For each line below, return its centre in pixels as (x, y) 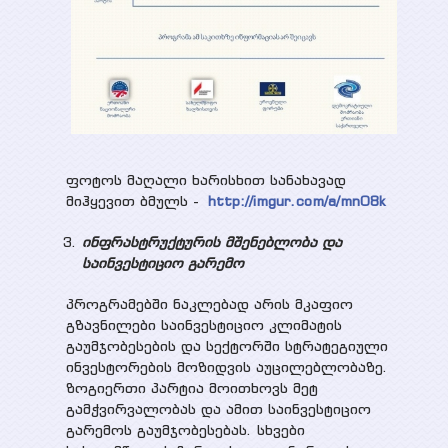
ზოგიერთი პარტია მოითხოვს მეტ (191, 388)
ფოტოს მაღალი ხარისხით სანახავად (205, 180)
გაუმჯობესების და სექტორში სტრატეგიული (226, 346)
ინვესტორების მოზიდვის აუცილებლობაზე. (226, 367)
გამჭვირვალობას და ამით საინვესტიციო (218, 409)
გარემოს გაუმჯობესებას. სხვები (185, 430)
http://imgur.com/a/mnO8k (296, 201)
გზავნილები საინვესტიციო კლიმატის (203, 325)
